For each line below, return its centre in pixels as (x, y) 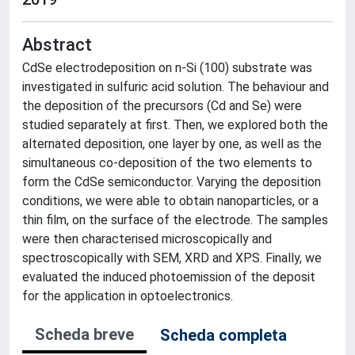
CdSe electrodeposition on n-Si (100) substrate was (167, 68)
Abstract (57, 45)
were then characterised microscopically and (147, 239)
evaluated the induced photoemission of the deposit (169, 277)
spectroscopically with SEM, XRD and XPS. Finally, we (172, 258)
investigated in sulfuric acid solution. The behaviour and (176, 87)
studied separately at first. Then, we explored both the (175, 125)
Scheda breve (84, 334)
